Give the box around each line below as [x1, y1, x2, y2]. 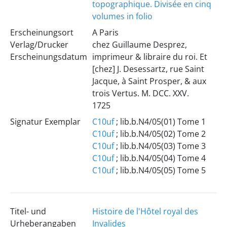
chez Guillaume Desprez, [92, 39, 187, 50]
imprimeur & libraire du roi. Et [92, 51, 207, 62]
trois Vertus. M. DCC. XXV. [92, 88, 189, 99]
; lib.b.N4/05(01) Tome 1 [113, 116, 206, 127]
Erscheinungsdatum [10, 51, 87, 62]
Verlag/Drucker [10, 39, 68, 50]
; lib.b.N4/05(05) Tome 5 [113, 165, 206, 176]
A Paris [92, 27, 119, 38]
